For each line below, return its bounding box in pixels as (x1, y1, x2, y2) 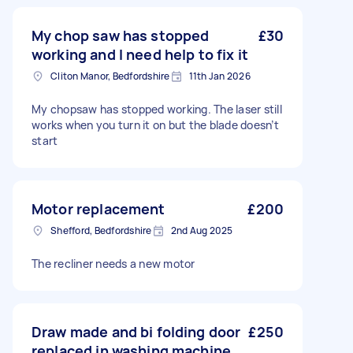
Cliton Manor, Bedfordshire (50, 69, 170, 83)
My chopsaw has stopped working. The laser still (32, 102, 282, 117)
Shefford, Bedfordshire (50, 224, 152, 237)
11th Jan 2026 (188, 69, 251, 83)
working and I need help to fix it (32, 45, 248, 64)
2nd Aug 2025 (170, 224, 233, 237)
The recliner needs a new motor (32, 256, 195, 271)
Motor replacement (32, 199, 165, 218)
